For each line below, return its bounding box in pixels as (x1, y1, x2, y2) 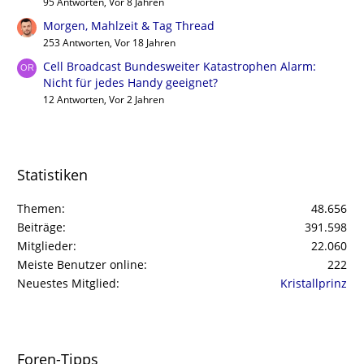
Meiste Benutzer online (17, 257, 144, 273)
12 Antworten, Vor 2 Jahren (43, 93, 164, 107)
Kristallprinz (280, 275, 347, 292)
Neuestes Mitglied (17, 275, 116, 292)
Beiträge (17, 219, 63, 236)
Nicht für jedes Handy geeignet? (43, 75, 218, 91)
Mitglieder (17, 238, 73, 254)
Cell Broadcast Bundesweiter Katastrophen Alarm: (43, 58, 316, 75)
